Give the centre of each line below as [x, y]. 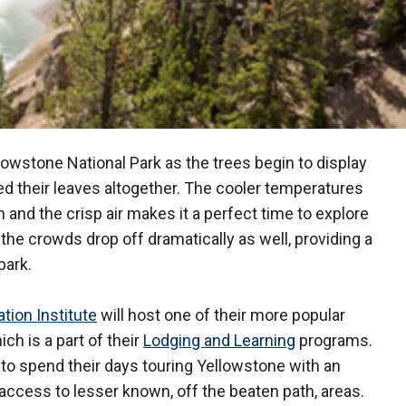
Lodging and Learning [219, 341]
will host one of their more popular [221, 315]
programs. [334, 341]
